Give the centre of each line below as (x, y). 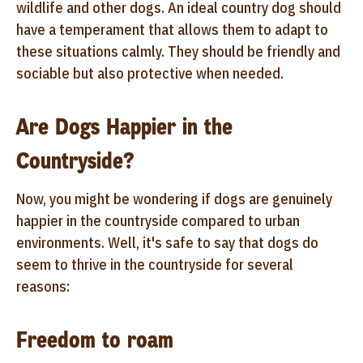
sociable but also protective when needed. (150, 73)
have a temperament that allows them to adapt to (172, 29)
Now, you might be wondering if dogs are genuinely (174, 199)
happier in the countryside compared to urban (158, 220)
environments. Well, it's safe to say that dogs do (167, 242)
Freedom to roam (95, 340)
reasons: (43, 286)
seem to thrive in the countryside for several (155, 264)
